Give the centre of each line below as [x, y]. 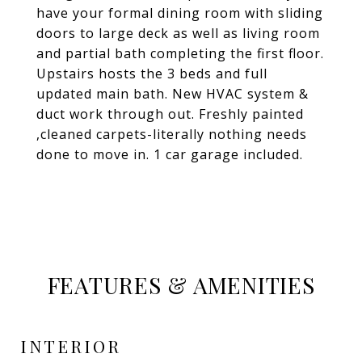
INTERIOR [71, 346]
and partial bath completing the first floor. [180, 53]
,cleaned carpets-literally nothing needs [172, 134]
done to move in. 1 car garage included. [170, 154]
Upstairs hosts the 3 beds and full [152, 74]
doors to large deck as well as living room [178, 33]
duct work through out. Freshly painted [170, 114]
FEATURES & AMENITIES [181, 285]
